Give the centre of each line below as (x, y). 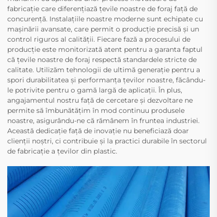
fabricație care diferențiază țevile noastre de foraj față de (102, 9)
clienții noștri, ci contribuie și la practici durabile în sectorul (107, 141)
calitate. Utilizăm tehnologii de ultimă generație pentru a (104, 70)
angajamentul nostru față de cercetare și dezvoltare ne (100, 101)
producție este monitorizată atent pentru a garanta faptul (105, 50)
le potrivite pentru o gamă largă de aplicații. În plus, (95, 90)
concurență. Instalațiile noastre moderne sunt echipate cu (105, 19)
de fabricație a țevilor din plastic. (62, 151)
